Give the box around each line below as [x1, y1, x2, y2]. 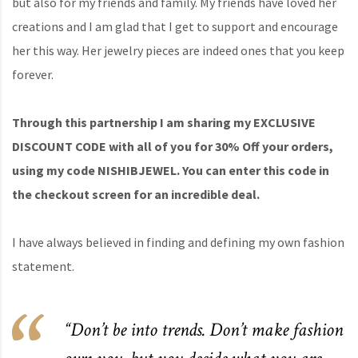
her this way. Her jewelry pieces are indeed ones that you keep [12, 42, 344, 59]
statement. [12, 258, 74, 275]
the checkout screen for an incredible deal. [12, 186, 260, 203]
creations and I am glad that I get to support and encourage [12, 18, 338, 35]
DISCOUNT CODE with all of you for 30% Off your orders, [12, 138, 333, 155]
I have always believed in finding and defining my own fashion [12, 234, 344, 251]
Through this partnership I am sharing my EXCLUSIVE [12, 114, 316, 131]
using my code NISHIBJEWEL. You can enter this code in [12, 162, 329, 179]
